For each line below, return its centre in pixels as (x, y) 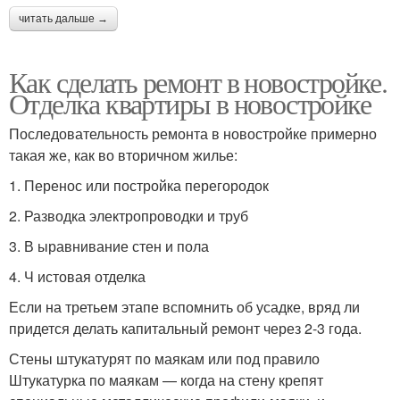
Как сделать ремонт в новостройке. (198, 81)
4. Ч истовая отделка (77, 276)
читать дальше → (63, 18)
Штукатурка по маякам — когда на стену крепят (166, 379)
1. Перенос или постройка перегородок (139, 185)
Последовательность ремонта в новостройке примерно (193, 133)
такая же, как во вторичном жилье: (123, 154)
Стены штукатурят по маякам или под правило (164, 358)
